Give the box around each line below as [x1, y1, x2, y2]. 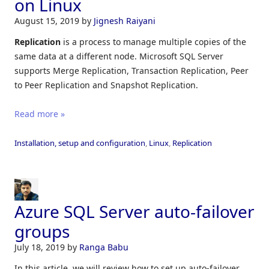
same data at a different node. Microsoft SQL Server [14, 50, 223, 62]
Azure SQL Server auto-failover [14, 199, 255, 223]
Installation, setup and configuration [14, 137, 145, 148]
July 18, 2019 [14, 241, 67, 253]
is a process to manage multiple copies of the [61, 35, 246, 47]
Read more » [14, 107, 65, 119]
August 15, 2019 [14, 14, 82, 26]
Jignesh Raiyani [94, 14, 156, 26]
